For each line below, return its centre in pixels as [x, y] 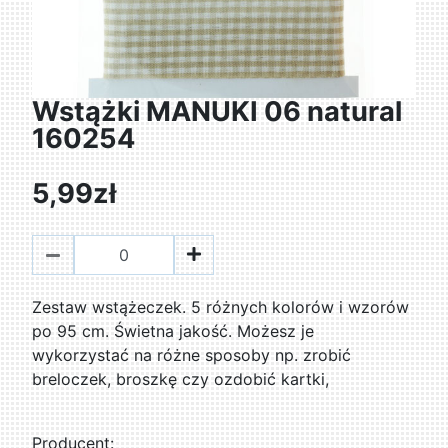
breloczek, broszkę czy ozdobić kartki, [181, 379]
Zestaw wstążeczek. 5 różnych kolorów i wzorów [221, 307]
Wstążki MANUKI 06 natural [217, 112]
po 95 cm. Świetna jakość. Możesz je [173, 331]
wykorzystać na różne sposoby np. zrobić [192, 355]
